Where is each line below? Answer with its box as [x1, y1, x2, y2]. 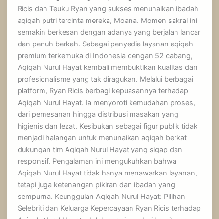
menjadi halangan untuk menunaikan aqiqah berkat [18, 133, 187, 143]
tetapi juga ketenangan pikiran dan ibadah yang [18, 180, 175, 190]
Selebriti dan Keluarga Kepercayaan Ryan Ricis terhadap [18, 204, 201, 213]
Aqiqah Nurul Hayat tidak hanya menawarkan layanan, [18, 169, 197, 178]
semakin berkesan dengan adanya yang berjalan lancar [18, 28, 201, 37]
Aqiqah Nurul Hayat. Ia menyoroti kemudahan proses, [18, 98, 196, 108]
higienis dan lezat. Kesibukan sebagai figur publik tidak [18, 122, 198, 131]
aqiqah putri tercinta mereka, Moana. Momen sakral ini [18, 16, 197, 25]
